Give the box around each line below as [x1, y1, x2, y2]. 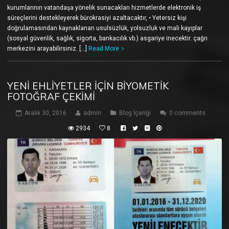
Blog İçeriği [119, 109, 151, 117]
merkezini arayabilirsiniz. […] [7, 45, 88, 53]
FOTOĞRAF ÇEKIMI [7, 90, 95, 103]
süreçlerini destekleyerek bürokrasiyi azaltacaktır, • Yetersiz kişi [7, 14, 187, 22]
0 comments [169, 109, 205, 117]
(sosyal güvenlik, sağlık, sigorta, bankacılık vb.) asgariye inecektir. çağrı [7, 35, 208, 42]
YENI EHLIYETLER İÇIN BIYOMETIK [7, 80, 169, 93]
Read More [88, 45, 119, 53]
